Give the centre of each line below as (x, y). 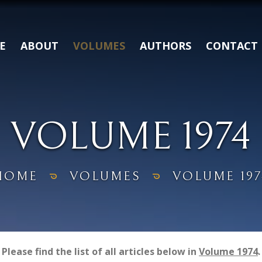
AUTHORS (166, 46)
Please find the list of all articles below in (100, 251)
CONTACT (232, 46)
